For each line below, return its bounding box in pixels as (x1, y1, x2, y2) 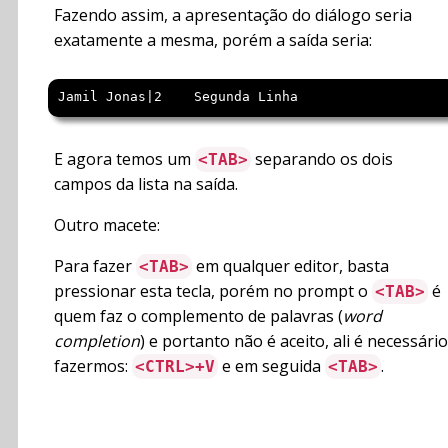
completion (54, 330, 140, 353)
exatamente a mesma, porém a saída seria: (54, 29, 372, 52)
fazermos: (54, 355, 132, 378)
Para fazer (54, 255, 136, 278)
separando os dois (251, 148, 393, 171)
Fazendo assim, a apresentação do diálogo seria (54, 4, 412, 27)
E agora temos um (54, 148, 195, 171)
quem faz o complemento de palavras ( (54, 305, 343, 328)
